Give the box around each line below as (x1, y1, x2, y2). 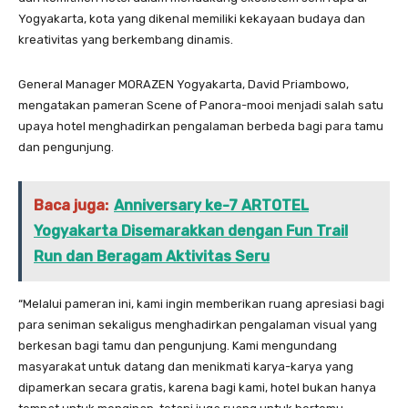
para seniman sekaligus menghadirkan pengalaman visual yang (18, 318, 377, 332)
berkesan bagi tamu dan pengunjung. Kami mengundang (18, 339, 337, 353)
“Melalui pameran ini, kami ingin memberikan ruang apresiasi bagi (18, 297, 384, 311)
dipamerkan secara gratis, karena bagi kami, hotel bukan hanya (18, 381, 376, 395)
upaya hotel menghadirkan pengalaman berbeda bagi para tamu (18, 119, 383, 134)
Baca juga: (34, 197, 108, 215)
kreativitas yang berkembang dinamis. (18, 33, 233, 47)
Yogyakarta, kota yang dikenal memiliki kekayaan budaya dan (18, 12, 365, 26)
